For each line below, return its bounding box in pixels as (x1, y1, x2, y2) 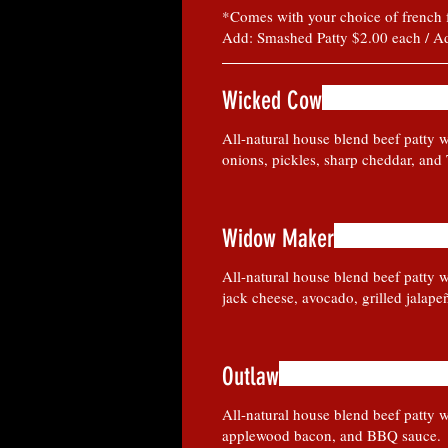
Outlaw (222, 362, 279, 391)
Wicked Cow (222, 86, 322, 115)
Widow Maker (222, 224, 334, 253)
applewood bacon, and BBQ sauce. (222, 425, 441, 445)
